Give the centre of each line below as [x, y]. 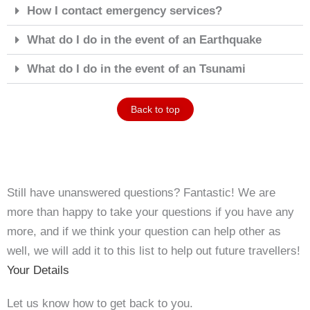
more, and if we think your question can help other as [144, 231]
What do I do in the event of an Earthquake [144, 39]
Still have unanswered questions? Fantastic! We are [141, 192]
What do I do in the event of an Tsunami [136, 69]
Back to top [155, 109]
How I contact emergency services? [125, 10]
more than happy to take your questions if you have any [151, 212]
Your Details [38, 270]
